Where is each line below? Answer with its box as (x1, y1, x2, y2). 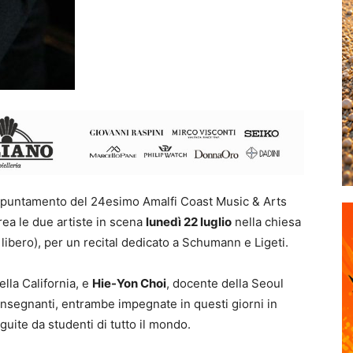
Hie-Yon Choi (92, 275, 166, 291)
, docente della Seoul (166, 275, 284, 291)
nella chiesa (232, 214, 301, 229)
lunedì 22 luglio (146, 214, 232, 229)
